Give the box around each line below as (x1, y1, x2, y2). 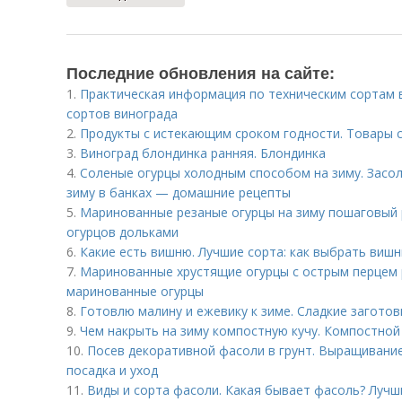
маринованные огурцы (66, 283, 204, 300)
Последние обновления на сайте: (66, 61, 335, 84)
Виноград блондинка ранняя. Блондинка (80, 144, 326, 162)
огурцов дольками (66, 223, 179, 240)
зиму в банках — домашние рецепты (66, 184, 291, 201)
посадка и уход (66, 362, 158, 379)
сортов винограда (66, 105, 178, 122)
